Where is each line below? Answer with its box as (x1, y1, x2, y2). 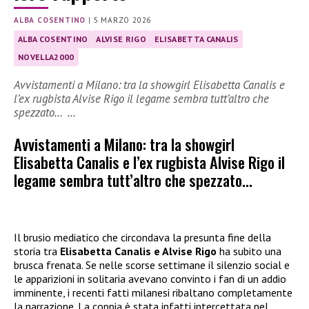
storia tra (14, 243, 60, 258)
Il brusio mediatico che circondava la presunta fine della (14, 230, 271, 244)
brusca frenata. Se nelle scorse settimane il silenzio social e (14, 257, 290, 272)
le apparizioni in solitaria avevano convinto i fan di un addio (14, 271, 286, 286)
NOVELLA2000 (18, 52, 74, 63)
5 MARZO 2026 (93, 15, 152, 26)
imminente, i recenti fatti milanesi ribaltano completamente (14, 285, 292, 299)
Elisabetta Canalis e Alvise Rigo (60, 243, 217, 258)
